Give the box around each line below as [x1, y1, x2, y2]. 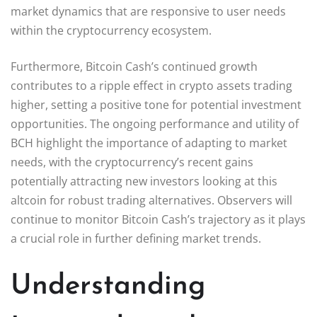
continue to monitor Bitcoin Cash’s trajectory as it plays [11, 211, 306, 227]
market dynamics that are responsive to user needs [11, 3, 286, 19]
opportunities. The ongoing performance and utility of [11, 115, 299, 132]
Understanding [11, 272, 205, 301]
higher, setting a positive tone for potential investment [11, 96, 301, 113]
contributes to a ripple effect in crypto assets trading [11, 77, 292, 93]
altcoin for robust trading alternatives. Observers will [11, 192, 292, 208]
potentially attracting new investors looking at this [11, 173, 277, 189]
